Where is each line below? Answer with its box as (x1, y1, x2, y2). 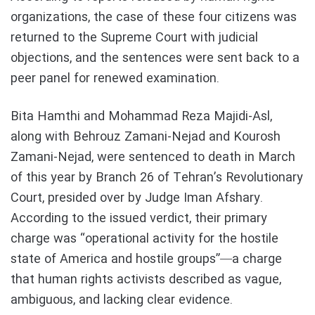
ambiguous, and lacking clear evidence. (11, 290, 233, 310)
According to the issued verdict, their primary (11, 208, 267, 229)
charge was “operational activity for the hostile (11, 229, 278, 249)
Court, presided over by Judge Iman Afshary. (11, 188, 263, 208)
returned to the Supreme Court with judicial (11, 27, 258, 48)
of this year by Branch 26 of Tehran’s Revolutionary (11, 167, 303, 188)
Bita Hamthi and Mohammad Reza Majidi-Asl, (11, 106, 272, 127)
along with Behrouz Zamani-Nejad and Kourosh (11, 127, 281, 147)
